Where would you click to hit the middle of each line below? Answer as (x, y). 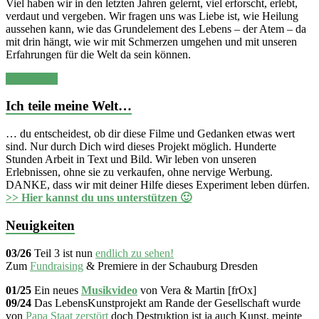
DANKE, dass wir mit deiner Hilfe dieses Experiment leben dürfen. (158, 185)
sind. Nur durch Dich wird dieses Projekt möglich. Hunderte (141, 147)
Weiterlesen (32, 78)
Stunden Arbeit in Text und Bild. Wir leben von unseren (131, 159)
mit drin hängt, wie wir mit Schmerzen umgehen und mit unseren (151, 41)
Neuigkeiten (40, 225)
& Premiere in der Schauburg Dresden (171, 266)
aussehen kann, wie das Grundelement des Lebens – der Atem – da (156, 28)
